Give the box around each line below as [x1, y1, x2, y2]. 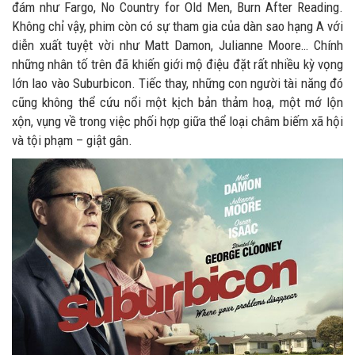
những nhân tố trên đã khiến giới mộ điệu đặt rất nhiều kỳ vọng [12, 56, 343, 72]
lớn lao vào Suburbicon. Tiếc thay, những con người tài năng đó [12, 75, 343, 91]
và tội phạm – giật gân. [12, 132, 132, 148]
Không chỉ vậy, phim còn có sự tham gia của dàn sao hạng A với [12, 18, 343, 34]
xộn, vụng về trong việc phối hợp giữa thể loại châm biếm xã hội [12, 113, 343, 129]
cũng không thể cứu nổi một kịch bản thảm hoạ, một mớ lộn [12, 94, 343, 110]
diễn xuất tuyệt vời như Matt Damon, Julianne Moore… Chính [12, 37, 343, 53]
